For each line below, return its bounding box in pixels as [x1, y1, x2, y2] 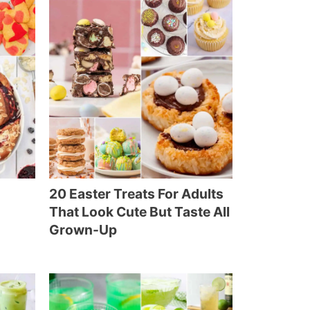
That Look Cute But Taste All [49, 203, 230, 220]
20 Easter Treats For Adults [49, 185, 224, 202]
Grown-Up [49, 221, 117, 238]
